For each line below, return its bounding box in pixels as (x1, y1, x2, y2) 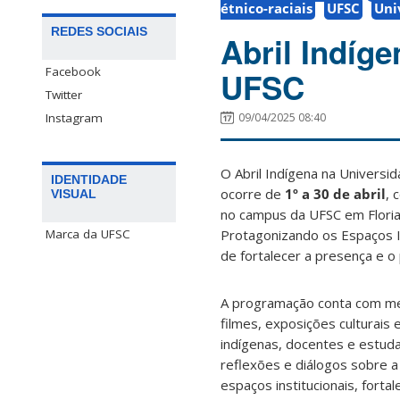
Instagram (46, 110, 103, 127)
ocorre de (221, 185, 281, 204)
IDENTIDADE (51, 172, 127, 187)
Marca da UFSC (46, 226, 130, 243)
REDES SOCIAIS (51, 24, 147, 39)
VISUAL (51, 187, 96, 202)
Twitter (46, 87, 82, 104)
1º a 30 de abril (281, 185, 386, 204)
